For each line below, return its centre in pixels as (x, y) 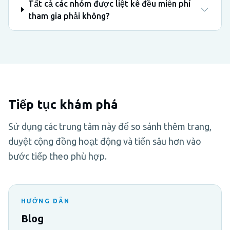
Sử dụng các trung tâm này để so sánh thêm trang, (110, 126)
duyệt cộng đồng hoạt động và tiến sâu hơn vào (105, 141)
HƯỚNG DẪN (46, 201)
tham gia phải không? (69, 16)
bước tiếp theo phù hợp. (57, 156)
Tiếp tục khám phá (63, 104)
